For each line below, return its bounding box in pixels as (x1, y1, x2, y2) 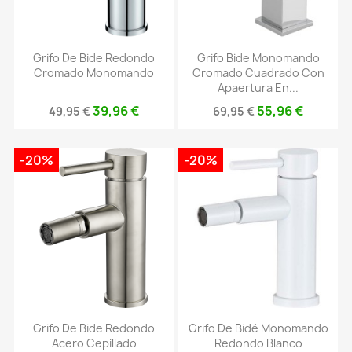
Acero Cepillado (51, 335, 137, 350)
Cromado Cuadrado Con (192, 65, 324, 81)
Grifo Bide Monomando (196, 50, 320, 66)
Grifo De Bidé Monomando (188, 320, 328, 335)
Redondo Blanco (214, 335, 302, 350)
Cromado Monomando (34, 65, 154, 81)
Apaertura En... (218, 80, 299, 96)
